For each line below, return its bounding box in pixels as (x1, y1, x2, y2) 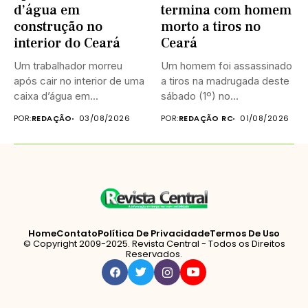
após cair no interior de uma (14, 74, 144, 87)
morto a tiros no (161, 18, 261, 36)
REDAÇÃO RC (178, 113, 234, 124)
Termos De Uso (210, 226, 280, 240)
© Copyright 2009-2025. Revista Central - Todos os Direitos (23, 236, 285, 250)
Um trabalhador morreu (14, 59, 122, 72)
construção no (14, 18, 102, 36)
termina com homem (161, 1, 291, 19)
